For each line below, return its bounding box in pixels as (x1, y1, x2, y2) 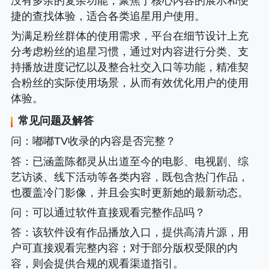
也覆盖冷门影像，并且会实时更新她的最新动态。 (10, 186, 249, 199)
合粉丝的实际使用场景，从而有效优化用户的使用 (10, 77, 249, 89)
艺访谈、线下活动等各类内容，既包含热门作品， (10, 171, 249, 183)
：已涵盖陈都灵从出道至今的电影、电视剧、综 (21, 155, 249, 168)
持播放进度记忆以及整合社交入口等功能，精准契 (10, 61, 249, 74)
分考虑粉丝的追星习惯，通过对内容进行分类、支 (10, 46, 249, 58)
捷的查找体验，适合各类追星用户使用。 (10, 10, 205, 23)
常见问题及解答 (17, 114, 94, 127)
